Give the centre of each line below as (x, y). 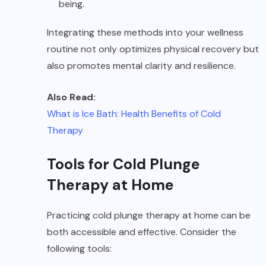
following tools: (79, 248)
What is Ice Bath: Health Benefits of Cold (134, 113)
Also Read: (71, 97)
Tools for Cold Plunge (123, 164)
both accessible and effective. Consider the (142, 232)
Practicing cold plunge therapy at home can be (149, 215)
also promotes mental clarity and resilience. (141, 65)
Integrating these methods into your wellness (145, 32)
